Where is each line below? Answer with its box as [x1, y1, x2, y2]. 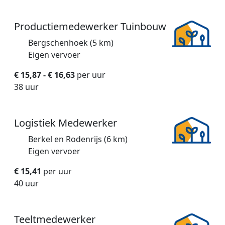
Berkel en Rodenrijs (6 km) [28, 134, 128, 145]
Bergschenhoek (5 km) [28, 37, 114, 49]
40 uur [14, 178, 39, 189]
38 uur [14, 81, 39, 93]
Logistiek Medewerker [14, 116, 117, 130]
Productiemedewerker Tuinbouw [14, 20, 166, 34]
